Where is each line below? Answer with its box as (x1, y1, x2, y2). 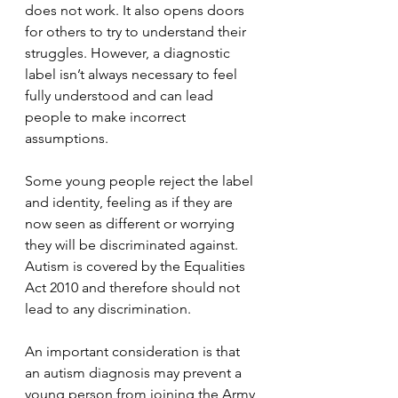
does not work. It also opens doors (25, 2, 248, 19)
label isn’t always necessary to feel (25, 66, 241, 83)
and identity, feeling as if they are (25, 194, 236, 211)
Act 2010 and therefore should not (25, 279, 243, 296)
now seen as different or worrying (25, 215, 238, 232)
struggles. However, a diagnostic (25, 44, 234, 61)
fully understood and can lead (25, 87, 217, 104)
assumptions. (25, 130, 108, 147)
